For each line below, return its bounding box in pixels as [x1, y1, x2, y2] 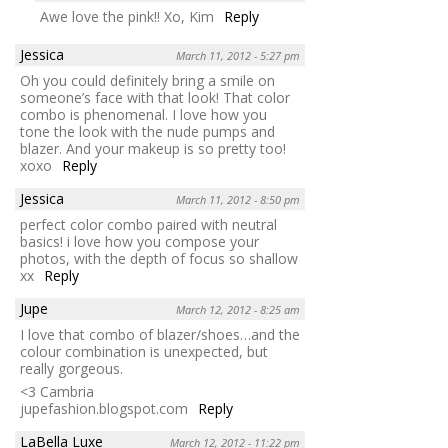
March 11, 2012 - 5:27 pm [176, 47, 300, 63]
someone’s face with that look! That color [20, 87, 290, 107]
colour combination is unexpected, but [20, 341, 268, 361]
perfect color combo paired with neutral [20, 214, 277, 234]
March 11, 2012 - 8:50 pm [176, 191, 300, 207]
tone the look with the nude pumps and [20, 121, 275, 141]
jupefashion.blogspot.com [20, 398, 188, 418]
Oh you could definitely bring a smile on [20, 70, 275, 90]
